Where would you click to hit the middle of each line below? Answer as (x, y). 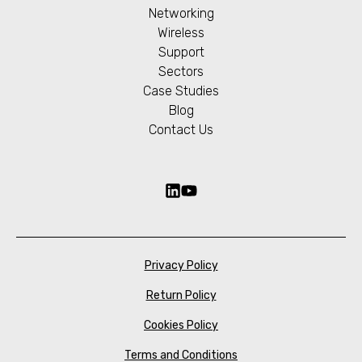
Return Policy (181, 295)
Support (181, 52)
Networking (181, 13)
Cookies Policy (181, 325)
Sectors (181, 71)
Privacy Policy (181, 265)
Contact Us (181, 129)
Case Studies (181, 90)
